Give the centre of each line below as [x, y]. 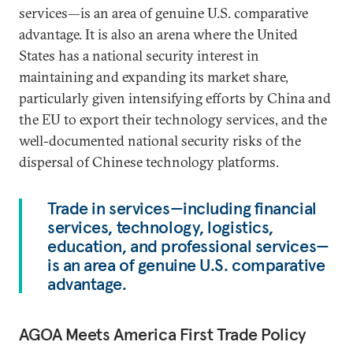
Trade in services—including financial [182, 208]
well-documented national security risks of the [160, 141]
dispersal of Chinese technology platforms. [150, 162]
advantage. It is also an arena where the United [158, 34]
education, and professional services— [188, 246]
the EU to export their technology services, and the [173, 119]
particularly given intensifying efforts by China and [175, 98]
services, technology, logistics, [160, 227]
